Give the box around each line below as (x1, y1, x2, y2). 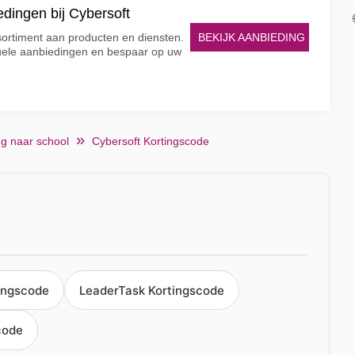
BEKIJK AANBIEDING (198, 30, 305, 44)
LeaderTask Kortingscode (79, 282, 224, 298)
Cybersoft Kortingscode (92, 135, 209, 147)
